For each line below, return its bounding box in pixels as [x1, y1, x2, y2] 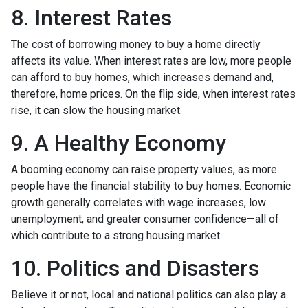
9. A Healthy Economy [11, 129, 226, 156]
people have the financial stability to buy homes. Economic [11, 179, 291, 192]
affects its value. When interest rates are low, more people [11, 54, 291, 67]
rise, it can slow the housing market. [11, 103, 182, 117]
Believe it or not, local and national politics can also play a [11, 287, 286, 301]
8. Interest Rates [11, 4, 172, 31]
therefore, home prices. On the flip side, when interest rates [11, 87, 296, 100]
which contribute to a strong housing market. [11, 228, 222, 242]
